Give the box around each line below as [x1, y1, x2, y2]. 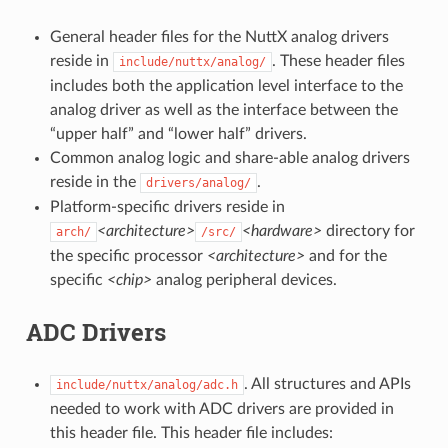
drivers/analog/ [145, 175, 251, 190]
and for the [304, 247, 387, 264]
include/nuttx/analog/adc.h [55, 377, 238, 392]
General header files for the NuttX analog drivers [49, 28, 389, 45]
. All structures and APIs [243, 375, 411, 392]
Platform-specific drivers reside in [49, 198, 285, 215]
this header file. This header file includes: [49, 424, 333, 441]
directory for [321, 222, 415, 239]
